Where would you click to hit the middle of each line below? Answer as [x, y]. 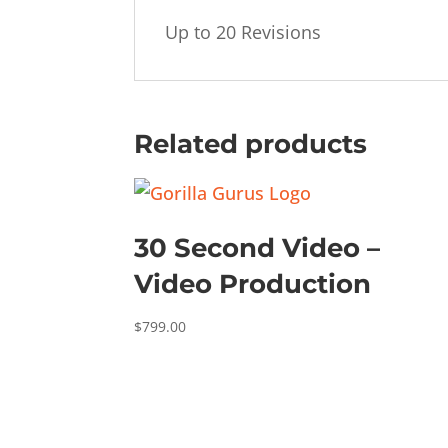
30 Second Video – [257, 248]
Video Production [253, 284]
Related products [251, 144]
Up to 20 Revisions [243, 32]
